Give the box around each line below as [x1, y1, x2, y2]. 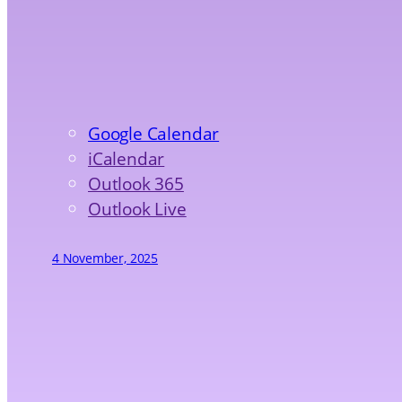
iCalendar [88, 146, 165, 171]
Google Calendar [88, 121, 220, 146]
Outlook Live [88, 197, 187, 222]
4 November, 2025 [52, 249, 158, 267]
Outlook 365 [88, 171, 184, 197]
